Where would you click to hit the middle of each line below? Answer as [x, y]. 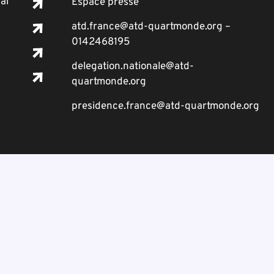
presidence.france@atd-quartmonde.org [165, 106]
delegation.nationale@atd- [133, 67]
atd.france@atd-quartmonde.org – [151, 27]
